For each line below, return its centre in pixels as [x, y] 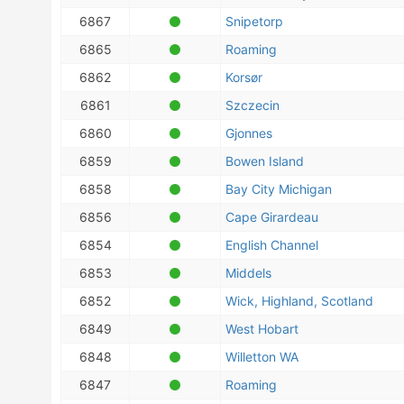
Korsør [244, 77]
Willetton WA [262, 357]
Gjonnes [249, 133]
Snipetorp [254, 21]
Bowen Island [265, 161]
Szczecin [252, 105]
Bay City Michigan [279, 189]
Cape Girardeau [272, 217]
